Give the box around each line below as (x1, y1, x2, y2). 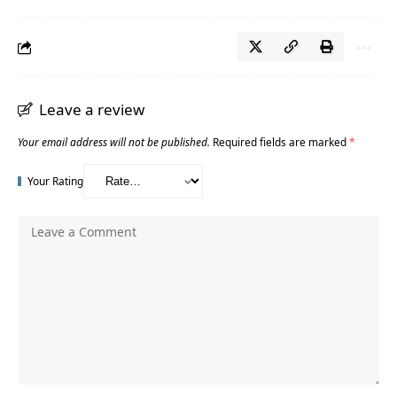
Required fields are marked (213, 135, 349, 150)
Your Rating (27, 174, 83, 189)
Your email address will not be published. (18, 135, 210, 150)
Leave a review (39, 99, 144, 121)
